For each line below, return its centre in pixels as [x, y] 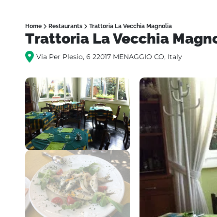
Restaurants [65, 26]
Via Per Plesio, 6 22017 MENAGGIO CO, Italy [109, 57]
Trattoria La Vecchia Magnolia [131, 26]
